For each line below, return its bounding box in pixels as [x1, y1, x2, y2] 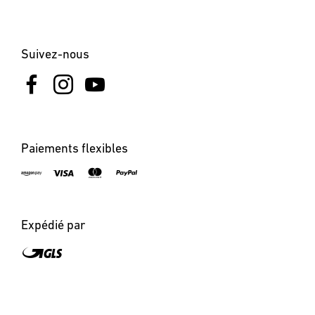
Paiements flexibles [21, 140, 128, 155]
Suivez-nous [21, 46, 89, 61]
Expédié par [21, 217, 85, 232]
